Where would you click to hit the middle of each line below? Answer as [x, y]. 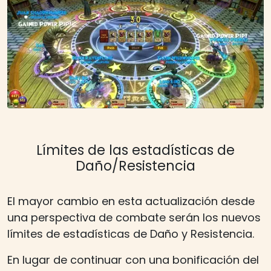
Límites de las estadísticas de [135, 150]
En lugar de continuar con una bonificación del [133, 260]
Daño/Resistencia [135, 165]
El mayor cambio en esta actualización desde [131, 201]
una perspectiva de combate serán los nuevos [134, 217]
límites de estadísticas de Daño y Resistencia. [131, 233]
